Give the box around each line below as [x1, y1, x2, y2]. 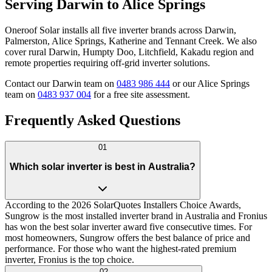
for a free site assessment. [91, 89, 190, 100]
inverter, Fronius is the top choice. [5, 254, 134, 265]
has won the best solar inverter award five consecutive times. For [5, 222, 252, 233]
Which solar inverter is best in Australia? [10, 161, 195, 172]
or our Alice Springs [170, 78, 250, 89]
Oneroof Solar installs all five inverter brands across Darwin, [5, 25, 236, 36]
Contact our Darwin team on [5, 78, 117, 89]
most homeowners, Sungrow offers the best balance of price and [5, 233, 250, 243]
